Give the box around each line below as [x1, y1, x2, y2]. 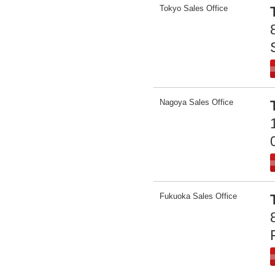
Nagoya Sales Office [160, 98, 233, 107]
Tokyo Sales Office [160, 4, 228, 13]
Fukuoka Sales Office [160, 192, 237, 201]
